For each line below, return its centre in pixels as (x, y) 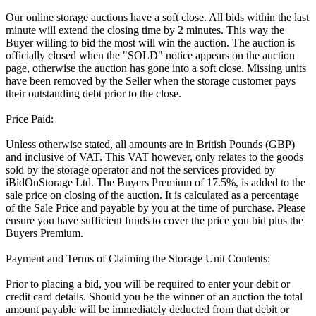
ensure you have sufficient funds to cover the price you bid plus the (154, 221)
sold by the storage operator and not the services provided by (140, 170)
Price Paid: (30, 119)
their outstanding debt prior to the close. (93, 94)
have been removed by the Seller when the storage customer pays (151, 81)
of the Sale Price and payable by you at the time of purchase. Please (156, 208)
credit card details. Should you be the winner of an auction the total (154, 297)
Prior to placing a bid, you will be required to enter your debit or (148, 284)
